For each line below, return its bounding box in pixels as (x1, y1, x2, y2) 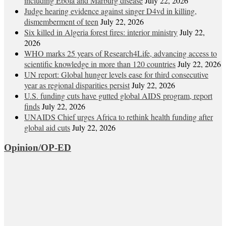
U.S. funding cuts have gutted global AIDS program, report (24, 90, 212, 101)
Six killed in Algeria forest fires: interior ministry (24, 27, 178, 38)
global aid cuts (24, 122, 70, 133)
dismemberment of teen (24, 16, 98, 27)
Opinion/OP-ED (4, 142, 71, 153)
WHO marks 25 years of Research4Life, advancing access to (24, 48, 217, 59)
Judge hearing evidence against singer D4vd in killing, (24, 6, 197, 17)
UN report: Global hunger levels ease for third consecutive (24, 69, 208, 80)
